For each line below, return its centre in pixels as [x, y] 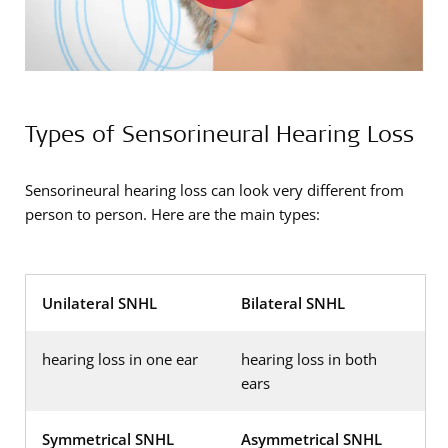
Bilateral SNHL [293, 302]
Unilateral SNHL [99, 302]
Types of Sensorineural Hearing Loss [219, 132]
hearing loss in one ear [120, 358]
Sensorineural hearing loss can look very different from [214, 189]
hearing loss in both [309, 358]
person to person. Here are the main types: [172, 213]
